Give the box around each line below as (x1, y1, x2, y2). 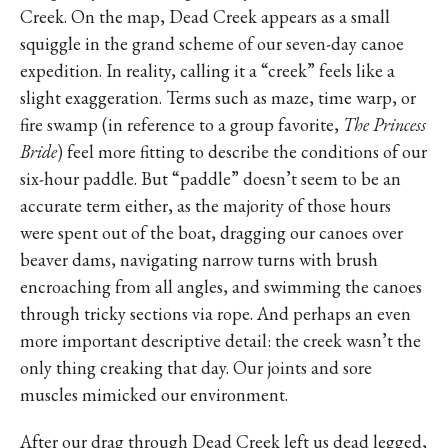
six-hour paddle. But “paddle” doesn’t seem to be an (20, 167, 401, 190)
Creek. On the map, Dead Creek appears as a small (20, 5, 390, 28)
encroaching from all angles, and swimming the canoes (20, 275, 422, 298)
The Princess (343, 113, 426, 136)
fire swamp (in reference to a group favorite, (20, 113, 343, 136)
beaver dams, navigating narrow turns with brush (20, 248, 378, 271)
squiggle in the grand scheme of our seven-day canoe (20, 32, 404, 55)
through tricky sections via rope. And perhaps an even (20, 302, 411, 325)
